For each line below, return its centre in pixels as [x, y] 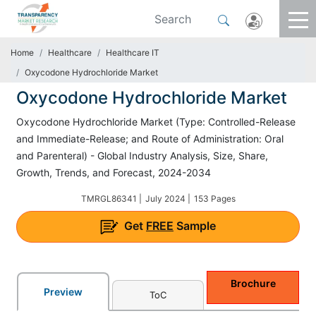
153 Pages [214, 199]
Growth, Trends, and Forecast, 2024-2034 [114, 172]
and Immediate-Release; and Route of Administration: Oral [150, 139]
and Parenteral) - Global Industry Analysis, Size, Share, [142, 156]
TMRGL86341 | [111, 199]
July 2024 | [168, 199]
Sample [195, 226]
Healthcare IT [133, 53]
